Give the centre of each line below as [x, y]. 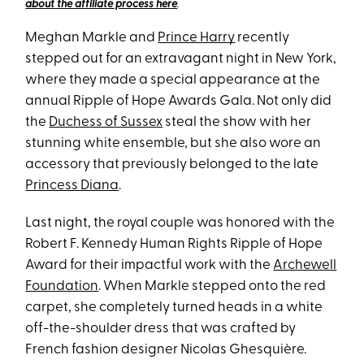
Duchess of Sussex [106, 122]
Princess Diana [72, 186]
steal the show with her [237, 122]
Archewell [305, 265]
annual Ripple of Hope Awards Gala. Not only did [179, 101]
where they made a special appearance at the [173, 80]
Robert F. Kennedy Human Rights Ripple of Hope [174, 244]
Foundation [62, 286]
